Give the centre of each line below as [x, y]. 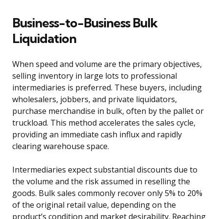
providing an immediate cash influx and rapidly [97, 135]
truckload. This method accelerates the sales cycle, [104, 123]
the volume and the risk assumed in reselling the [101, 182]
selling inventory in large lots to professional [95, 76]
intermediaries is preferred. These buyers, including [107, 88]
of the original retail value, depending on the [94, 205]
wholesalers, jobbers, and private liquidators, [95, 99]
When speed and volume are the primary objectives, [107, 64]
